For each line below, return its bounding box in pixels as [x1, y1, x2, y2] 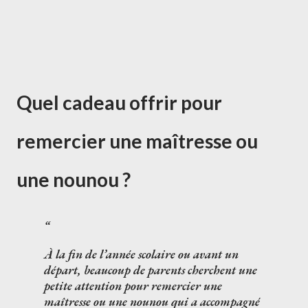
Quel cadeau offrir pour [16, 91, 222, 114]
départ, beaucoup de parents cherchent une [44, 262, 257, 278]
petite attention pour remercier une [44, 278, 222, 294]
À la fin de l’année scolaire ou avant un [44, 246, 239, 262]
